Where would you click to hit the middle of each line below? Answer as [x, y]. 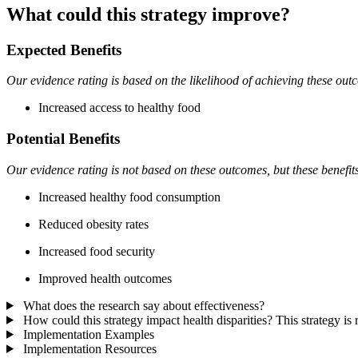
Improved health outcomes [105, 278]
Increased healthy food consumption [129, 197]
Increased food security [97, 251]
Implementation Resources [88, 348]
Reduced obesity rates [93, 224]
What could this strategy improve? [148, 14]
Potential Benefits [63, 139]
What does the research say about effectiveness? [142, 305]
